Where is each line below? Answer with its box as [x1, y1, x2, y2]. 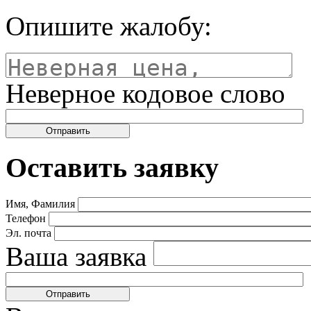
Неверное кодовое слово [6, 78, 285, 109]
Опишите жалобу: [6, 11, 212, 42]
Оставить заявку [6, 151, 219, 183]
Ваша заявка [6, 241, 146, 271]
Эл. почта [6, 226, 51, 239]
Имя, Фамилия [6, 197, 75, 210]
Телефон [6, 212, 46, 224]
